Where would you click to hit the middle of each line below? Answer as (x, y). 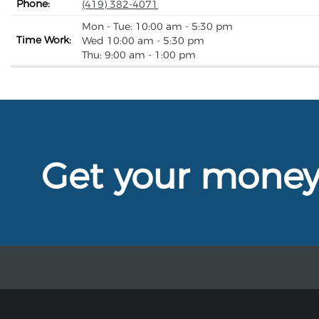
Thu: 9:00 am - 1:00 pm (139, 55)
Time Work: (44, 40)
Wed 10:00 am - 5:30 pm (143, 41)
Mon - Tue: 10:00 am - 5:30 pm (157, 27)
